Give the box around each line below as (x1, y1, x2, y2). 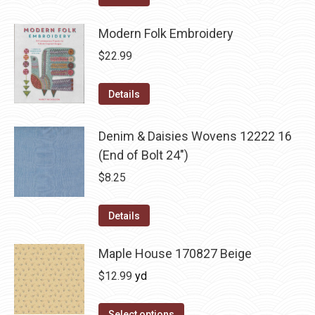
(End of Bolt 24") (98, 147, 188, 162)
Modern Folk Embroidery (98, 25, 233, 41)
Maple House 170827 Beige (98, 245, 252, 261)
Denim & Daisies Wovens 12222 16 (98, 128, 292, 143)
